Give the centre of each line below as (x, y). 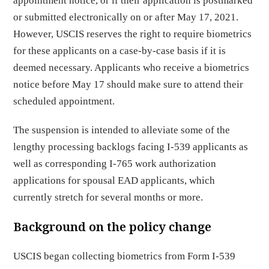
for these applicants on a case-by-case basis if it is (120, 51)
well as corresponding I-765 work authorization (115, 164)
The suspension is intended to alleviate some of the (122, 130)
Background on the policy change (113, 227)
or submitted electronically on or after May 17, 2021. (126, 17)
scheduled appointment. (64, 101)
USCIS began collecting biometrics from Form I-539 (125, 256)
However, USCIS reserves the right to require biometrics (133, 34)
